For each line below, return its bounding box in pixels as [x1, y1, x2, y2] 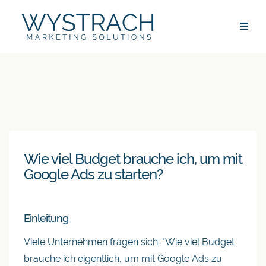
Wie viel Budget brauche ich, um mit [24, 150, 242, 167]
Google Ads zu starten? [24, 166, 163, 183]
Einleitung [24, 212, 68, 224]
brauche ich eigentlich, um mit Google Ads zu [24, 253, 222, 264]
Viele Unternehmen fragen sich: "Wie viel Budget [24, 236, 235, 248]
